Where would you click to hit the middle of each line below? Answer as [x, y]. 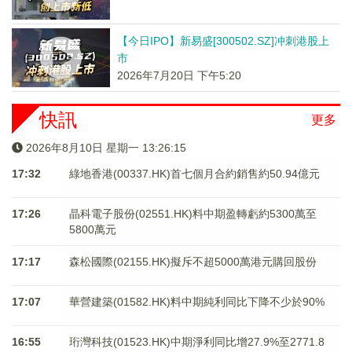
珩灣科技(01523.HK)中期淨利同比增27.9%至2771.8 [196, 342]
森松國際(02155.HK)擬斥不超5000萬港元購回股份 [192, 262]
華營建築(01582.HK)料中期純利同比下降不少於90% [196, 302]
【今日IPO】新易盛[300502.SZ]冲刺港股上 [223, 41]
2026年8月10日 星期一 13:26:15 [106, 148]
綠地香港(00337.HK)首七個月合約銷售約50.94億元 [194, 174]
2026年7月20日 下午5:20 [179, 75]
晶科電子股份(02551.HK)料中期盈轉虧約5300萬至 [192, 214]
